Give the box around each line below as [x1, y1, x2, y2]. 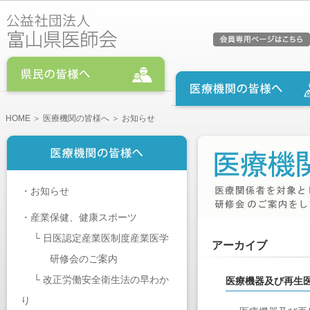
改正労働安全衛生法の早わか [43, 274, 169, 285]
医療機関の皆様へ [43, 113, 109, 123]
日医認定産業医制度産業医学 [43, 232, 169, 244]
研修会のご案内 [21, 253, 118, 264]
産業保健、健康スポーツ [30, 212, 137, 223]
